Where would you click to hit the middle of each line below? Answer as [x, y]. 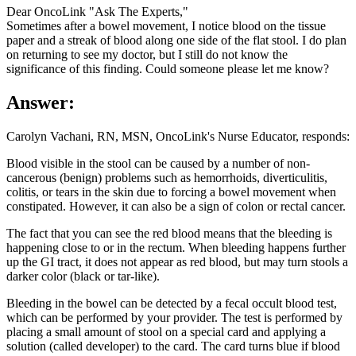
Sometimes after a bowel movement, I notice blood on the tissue [166, 26]
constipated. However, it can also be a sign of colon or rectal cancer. [176, 206]
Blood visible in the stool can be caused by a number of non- [158, 163]
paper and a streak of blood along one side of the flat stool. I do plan [176, 41]
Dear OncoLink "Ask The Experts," [97, 12]
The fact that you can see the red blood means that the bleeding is [169, 233]
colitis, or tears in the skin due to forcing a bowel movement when [171, 192]
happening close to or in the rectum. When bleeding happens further [176, 247]
